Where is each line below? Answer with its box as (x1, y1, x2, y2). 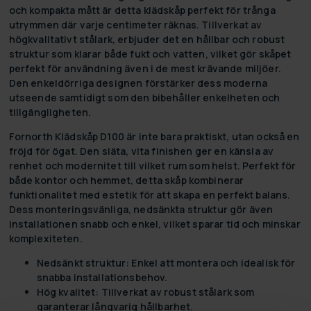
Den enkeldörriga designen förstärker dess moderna (8, 76, 267, 90)
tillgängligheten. (8, 105, 92, 119)
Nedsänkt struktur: (36, 255, 130, 269)
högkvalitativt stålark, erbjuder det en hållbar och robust (8, 32, 285, 46)
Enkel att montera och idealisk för (129, 255, 296, 269)
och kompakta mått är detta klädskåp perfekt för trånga (8, 3, 276, 17)
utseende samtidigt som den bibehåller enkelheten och (8, 90, 280, 104)
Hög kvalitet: (36, 285, 99, 299)
